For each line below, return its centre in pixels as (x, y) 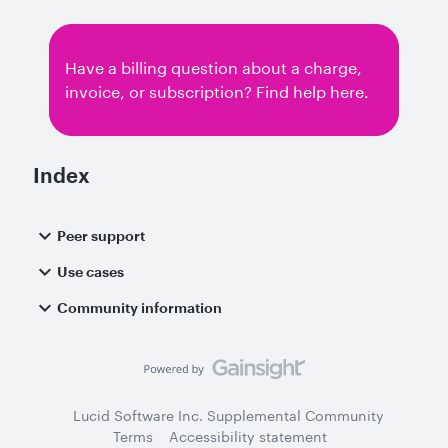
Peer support (101, 235)
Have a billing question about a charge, (213, 67)
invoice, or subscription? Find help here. (217, 91)
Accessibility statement (248, 436)
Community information (139, 307)
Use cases (90, 271)
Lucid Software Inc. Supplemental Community (228, 415)
